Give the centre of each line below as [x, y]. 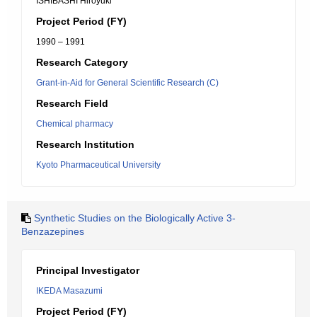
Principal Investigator [88, 270]
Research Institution [85, 144]
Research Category [82, 62]
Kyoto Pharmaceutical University [98, 165]
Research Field [72, 103]
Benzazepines [53, 231]
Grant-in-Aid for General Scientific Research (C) [127, 83]
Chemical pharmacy [75, 124]
